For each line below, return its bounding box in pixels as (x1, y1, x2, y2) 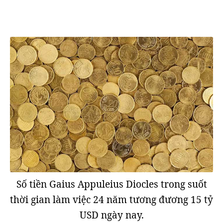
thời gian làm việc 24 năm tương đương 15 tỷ (10, 193, 213, 206)
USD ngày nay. (79, 209, 144, 222)
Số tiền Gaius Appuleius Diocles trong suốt (16, 178, 207, 191)
